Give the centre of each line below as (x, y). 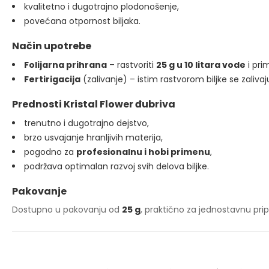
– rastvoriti (131, 65)
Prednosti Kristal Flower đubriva (94, 104)
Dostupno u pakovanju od (67, 210)
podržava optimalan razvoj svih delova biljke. (116, 166)
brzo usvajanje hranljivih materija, (93, 138)
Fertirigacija (52, 79)
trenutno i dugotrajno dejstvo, (86, 123)
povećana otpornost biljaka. (82, 21)
